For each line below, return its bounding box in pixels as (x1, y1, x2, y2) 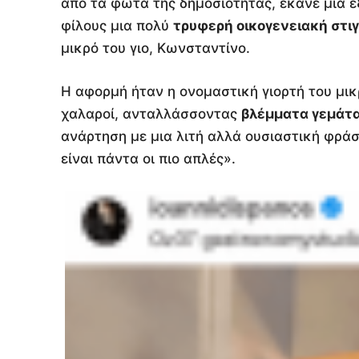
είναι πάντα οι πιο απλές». (61, 150, 236, 167)
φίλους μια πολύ (61, 17, 173, 34)
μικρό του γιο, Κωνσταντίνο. (61, 39, 250, 56)
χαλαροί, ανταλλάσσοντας (61, 105, 241, 122)
